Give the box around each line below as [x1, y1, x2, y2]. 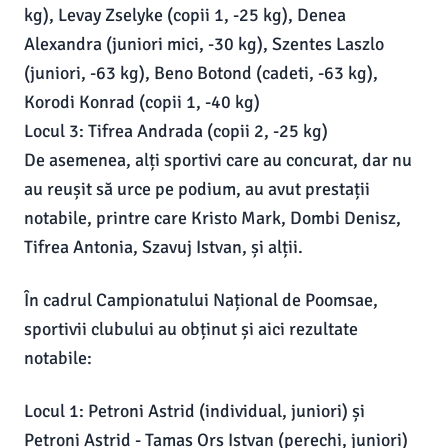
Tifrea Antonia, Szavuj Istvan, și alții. [24, 236, 303, 258]
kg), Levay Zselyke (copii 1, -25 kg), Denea [24, 4, 346, 26]
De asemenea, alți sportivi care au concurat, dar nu [24, 149, 412, 171]
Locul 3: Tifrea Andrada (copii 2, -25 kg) [24, 120, 328, 142]
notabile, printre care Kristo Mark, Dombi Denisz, [24, 207, 401, 229]
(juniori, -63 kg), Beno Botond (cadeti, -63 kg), [24, 62, 378, 84]
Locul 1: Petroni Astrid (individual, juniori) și [24, 400, 365, 422]
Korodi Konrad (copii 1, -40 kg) [24, 91, 260, 113]
